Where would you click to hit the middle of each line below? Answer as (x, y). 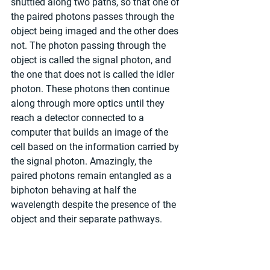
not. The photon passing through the (89, 45)
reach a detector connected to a (79, 118)
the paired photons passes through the (94, 16)
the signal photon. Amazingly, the (83, 161)
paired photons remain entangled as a (93, 175)
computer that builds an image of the (91, 132)
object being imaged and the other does (96, 31)
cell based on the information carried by (96, 146)
